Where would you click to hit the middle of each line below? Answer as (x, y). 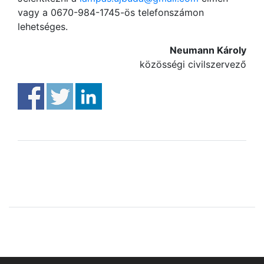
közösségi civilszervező (193, 64)
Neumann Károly (208, 50)
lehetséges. (43, 26)
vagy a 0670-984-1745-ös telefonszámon (111, 12)
